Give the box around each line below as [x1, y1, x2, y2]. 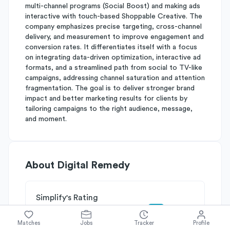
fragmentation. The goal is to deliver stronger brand [25, 85, 195, 92]
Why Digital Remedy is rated [36, 208, 148, 216]
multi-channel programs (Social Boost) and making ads [25, 3, 200, 10]
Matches [17, 220, 40, 226]
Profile [193, 220, 209, 226]
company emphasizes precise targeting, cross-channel [25, 23, 202, 30]
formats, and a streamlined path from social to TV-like [25, 64, 202, 71]
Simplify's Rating [36, 194, 98, 202]
